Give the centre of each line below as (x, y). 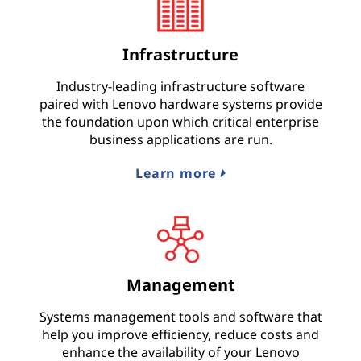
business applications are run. (180, 139)
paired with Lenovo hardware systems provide (180, 104)
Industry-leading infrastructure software (180, 86)
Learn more (178, 173)
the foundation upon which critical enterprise (180, 121)
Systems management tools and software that (180, 317)
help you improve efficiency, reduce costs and (180, 335)
